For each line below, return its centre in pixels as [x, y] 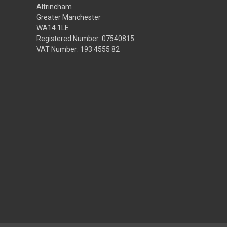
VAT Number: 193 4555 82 [78, 49]
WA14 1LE [53, 28]
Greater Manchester [69, 17]
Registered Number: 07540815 [85, 38]
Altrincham [54, 6]
